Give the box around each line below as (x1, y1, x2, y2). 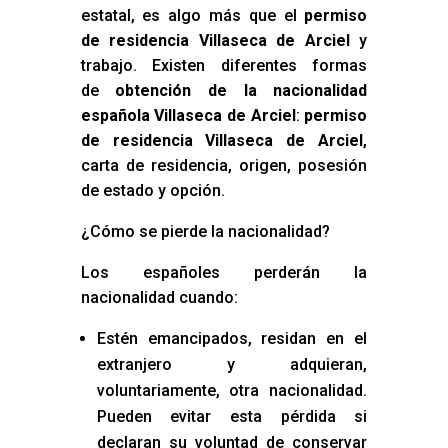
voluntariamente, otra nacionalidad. (96, 381, 368, 401)
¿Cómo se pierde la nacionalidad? (80, 222, 330, 242)
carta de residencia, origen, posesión (80, 156, 368, 176)
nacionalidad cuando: (80, 288, 238, 308)
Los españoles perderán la (80, 263, 368, 283)
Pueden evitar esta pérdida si (96, 407, 368, 427)
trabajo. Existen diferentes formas (80, 56, 368, 76)
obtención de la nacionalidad (115, 81, 368, 101)
